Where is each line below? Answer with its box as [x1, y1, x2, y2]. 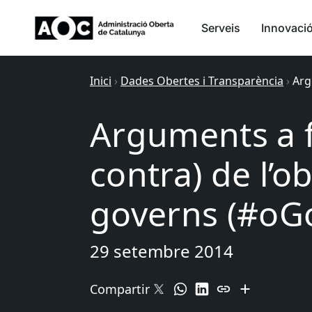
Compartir [90, 281, 150, 297]
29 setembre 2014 [90, 240, 233, 263]
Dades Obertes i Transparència [120, 73, 283, 88]
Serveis [201, 21, 240, 35]
